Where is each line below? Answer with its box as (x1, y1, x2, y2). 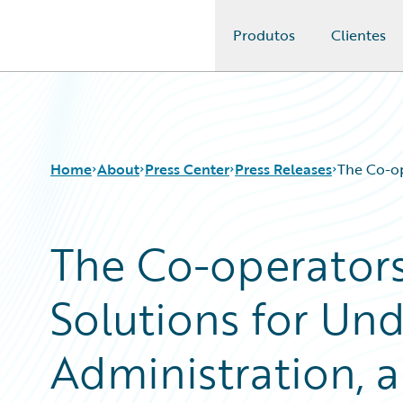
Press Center (145, 158, 229, 180)
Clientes (331, 24, 386, 46)
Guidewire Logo (35, 35, 139, 57)
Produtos (233, 24, 295, 46)
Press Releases (235, 158, 332, 180)
